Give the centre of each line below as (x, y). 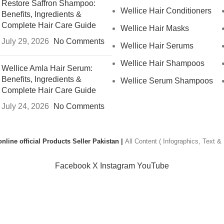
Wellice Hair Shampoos (162, 63)
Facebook (73, 166)
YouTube (153, 166)
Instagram (117, 166)
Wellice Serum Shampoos (167, 81)
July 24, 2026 (25, 106)
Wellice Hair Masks (155, 28)
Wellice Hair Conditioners (166, 11)
